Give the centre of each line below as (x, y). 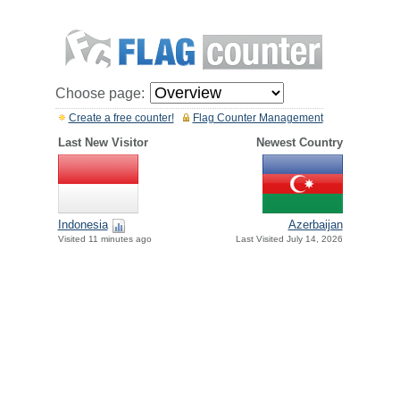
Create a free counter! (121, 118)
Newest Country (299, 142)
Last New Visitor (103, 142)
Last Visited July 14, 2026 (289, 239)
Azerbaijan (315, 225)
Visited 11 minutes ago (104, 239)
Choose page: (100, 93)
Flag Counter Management (258, 118)
